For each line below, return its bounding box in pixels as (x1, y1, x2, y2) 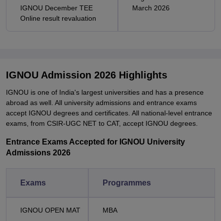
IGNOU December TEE (20, 4, 93, 12)
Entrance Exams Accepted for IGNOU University (6, 138, 185, 146)
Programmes (103, 179, 151, 187)
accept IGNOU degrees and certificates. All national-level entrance (6, 109, 212, 117)
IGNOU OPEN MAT (20, 206, 80, 214)
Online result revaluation (20, 14, 96, 22)
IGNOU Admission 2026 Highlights (6, 70, 167, 80)
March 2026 (132, 4, 170, 12)
